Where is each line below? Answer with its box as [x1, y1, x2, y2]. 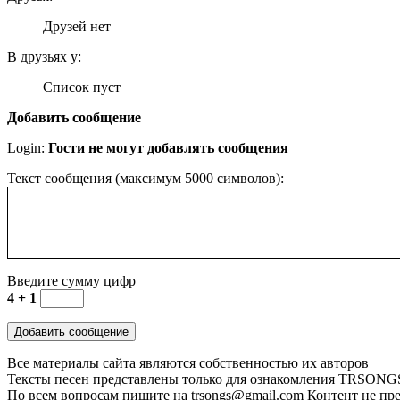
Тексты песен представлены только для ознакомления [7, 371, 338, 387]
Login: [7, 139, 48, 155]
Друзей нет [43, 18, 111, 34]
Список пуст [43, 79, 121, 95]
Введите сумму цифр [7, 272, 136, 288]
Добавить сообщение [7, 109, 141, 125]
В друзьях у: [7, 48, 81, 64]
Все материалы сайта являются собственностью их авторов [7, 354, 369, 371]
